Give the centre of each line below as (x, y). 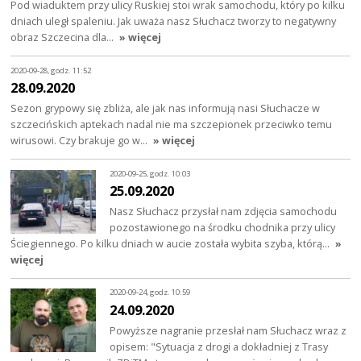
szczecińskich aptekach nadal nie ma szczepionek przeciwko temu (172, 124)
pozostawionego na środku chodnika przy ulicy (223, 228)
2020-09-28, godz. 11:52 (51, 70)
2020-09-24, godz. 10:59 (150, 293)
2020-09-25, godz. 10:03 (150, 173)
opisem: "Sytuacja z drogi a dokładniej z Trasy (219, 346)
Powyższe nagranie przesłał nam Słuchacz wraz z (228, 330)
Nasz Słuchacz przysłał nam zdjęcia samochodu (224, 212)
